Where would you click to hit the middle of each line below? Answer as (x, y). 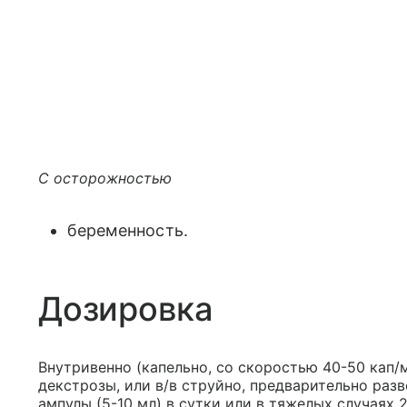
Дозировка (126, 309)
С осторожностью (105, 178)
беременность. (128, 230)
